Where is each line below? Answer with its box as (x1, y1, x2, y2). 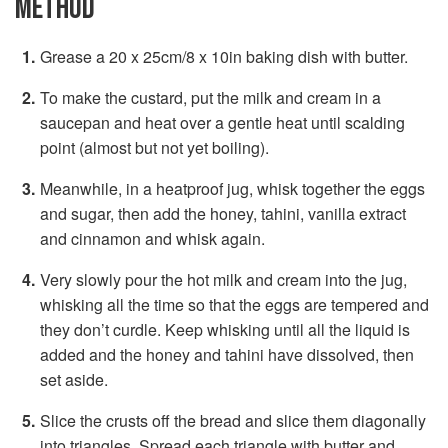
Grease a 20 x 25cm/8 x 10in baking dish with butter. (40, 44, 408, 68)
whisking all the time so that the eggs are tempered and (40, 292, 429, 316)
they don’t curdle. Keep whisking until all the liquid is (40, 317, 410, 341)
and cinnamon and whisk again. (40, 226, 265, 250)
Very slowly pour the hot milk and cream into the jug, (40, 267, 407, 291)
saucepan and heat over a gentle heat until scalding (40, 110, 405, 134)
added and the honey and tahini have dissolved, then (40, 342, 414, 366)
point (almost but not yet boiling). (40, 135, 269, 159)
